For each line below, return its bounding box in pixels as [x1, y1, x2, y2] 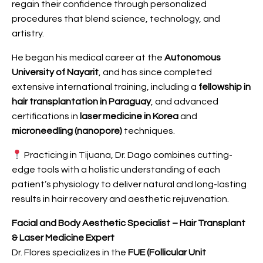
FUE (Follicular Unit [128, 248, 206, 258]
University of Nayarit [12, 68, 99, 77]
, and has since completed [99, 68, 212, 77]
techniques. [122, 126, 175, 136]
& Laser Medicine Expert [12, 233, 114, 243]
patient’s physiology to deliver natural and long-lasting [12, 180, 247, 190]
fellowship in [198, 82, 251, 92]
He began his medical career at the [12, 53, 164, 63]
